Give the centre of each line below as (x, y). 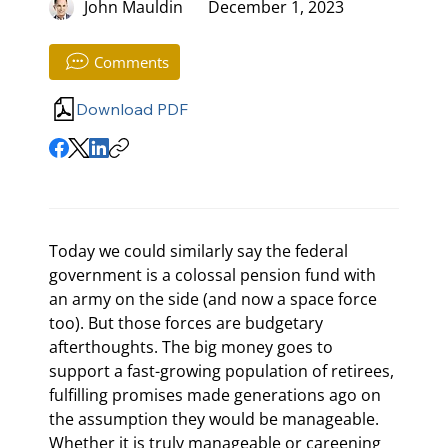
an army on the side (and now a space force (215, 298)
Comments (131, 62)
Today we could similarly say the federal (200, 250)
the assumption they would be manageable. (216, 418)
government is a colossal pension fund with (214, 274)
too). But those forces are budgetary (188, 322)
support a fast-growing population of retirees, (223, 370)
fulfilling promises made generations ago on (217, 394)
